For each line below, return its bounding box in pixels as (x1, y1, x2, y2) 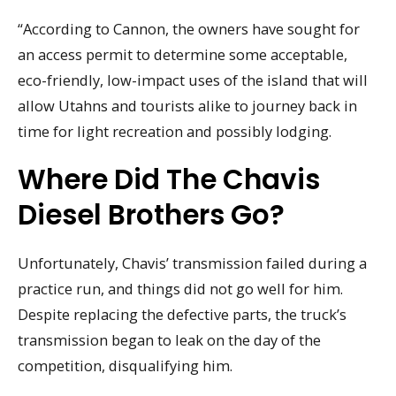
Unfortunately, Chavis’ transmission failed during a (18, 252, 367, 273)
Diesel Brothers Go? (18, 194, 285, 234)
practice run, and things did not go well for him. (18, 278, 343, 299)
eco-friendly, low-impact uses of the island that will (18, 70, 368, 91)
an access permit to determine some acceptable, (18, 44, 347, 65)
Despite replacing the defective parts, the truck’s (18, 303, 346, 324)
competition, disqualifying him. (18, 354, 232, 376)
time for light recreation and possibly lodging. (18, 121, 331, 142)
